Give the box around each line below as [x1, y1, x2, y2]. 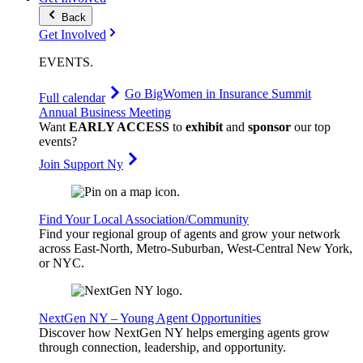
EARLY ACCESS [69, 120, 169, 135]
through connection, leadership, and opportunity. [39, 340, 286, 355]
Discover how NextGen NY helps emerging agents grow [39, 326, 330, 340]
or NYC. [39, 256, 84, 271]
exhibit [186, 120, 223, 135]
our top [291, 120, 331, 135]
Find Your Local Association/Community [39, 212, 249, 227]
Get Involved [39, 28, 106, 42]
